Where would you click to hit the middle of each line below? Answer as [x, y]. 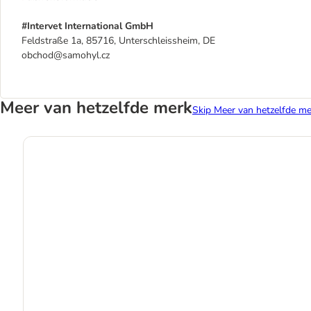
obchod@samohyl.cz [66, 55]
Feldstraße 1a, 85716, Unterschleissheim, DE [118, 41]
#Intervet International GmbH [87, 26]
